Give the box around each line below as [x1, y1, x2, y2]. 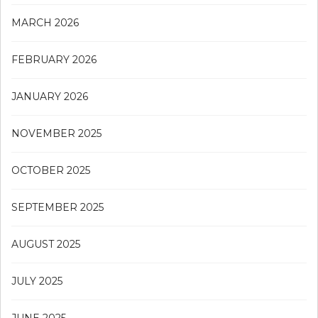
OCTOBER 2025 [11, 163, 90, 177]
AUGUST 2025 [11, 237, 80, 251]
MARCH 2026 [11, 16, 79, 29]
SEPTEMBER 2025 [11, 200, 104, 214]
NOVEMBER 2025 [11, 126, 102, 140]
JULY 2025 [11, 274, 62, 287]
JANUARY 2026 [11, 89, 88, 103]
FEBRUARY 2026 [11, 53, 97, 66]
